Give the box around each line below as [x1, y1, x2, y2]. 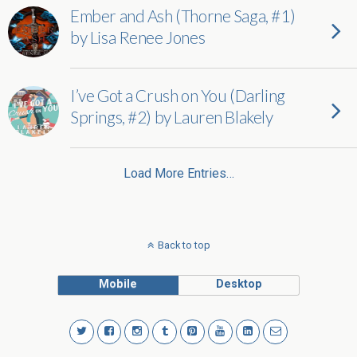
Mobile [99, 277, 138, 291]
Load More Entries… [123, 166, 234, 181]
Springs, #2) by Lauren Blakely [70, 107, 273, 127]
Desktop [215, 277, 262, 291]
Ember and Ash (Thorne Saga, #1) [70, 6, 296, 25]
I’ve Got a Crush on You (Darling [70, 85, 285, 105]
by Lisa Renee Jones [70, 27, 206, 47]
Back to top [157, 239, 210, 251]
